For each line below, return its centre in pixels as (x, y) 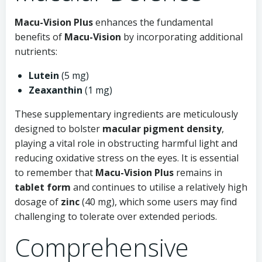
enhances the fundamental (153, 22)
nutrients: (36, 51)
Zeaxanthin (56, 90)
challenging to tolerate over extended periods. (116, 216)
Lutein (44, 75)
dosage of (38, 202)
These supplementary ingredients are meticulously (126, 114)
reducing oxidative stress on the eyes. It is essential (127, 158)
